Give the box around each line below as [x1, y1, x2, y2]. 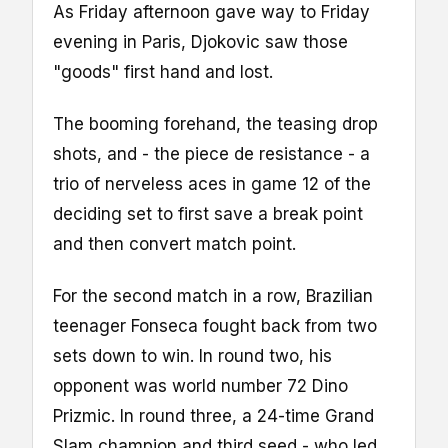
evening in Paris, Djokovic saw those [53, 31, 348, 52]
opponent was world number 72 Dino [53, 375, 348, 396]
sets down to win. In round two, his [53, 345, 332, 366]
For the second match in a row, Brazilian [53, 285, 373, 306]
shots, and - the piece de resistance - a [53, 143, 370, 164]
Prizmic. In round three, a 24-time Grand [53, 405, 374, 426]
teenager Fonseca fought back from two [53, 315, 377, 336]
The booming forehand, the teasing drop [53, 113, 378, 134]
